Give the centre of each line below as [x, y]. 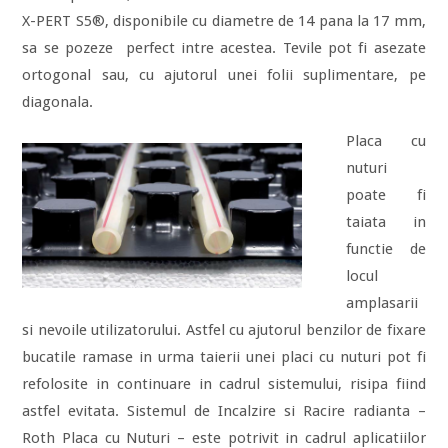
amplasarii [381, 303]
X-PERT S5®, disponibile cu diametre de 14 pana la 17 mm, [224, 21]
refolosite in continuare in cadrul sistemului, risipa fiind [224, 384]
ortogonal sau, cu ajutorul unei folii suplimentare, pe [224, 75]
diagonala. [58, 102]
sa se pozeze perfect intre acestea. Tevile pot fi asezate [224, 48]
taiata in [385, 222]
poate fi [385, 195]
